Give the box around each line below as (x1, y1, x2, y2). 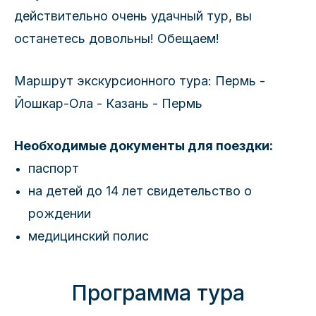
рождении (28, 206, 91, 221)
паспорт (28, 161, 79, 176)
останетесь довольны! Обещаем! (14, 31, 219, 46)
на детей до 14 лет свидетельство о (28, 183, 252, 198)
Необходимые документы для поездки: (14, 138, 273, 153)
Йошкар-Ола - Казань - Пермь (14, 96, 202, 111)
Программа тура (71, 280, 245, 305)
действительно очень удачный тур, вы (14, 8, 252, 23)
